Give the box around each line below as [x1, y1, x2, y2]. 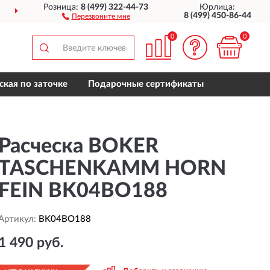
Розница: [43, 3, 81, 11]
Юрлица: [199, 3, 236, 11]
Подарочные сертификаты [88, 80, 204, 89]
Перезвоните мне [71, 13, 130, 20]
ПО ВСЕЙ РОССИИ [170, 8, 248, 16]
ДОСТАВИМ [121, 8, 171, 16]
